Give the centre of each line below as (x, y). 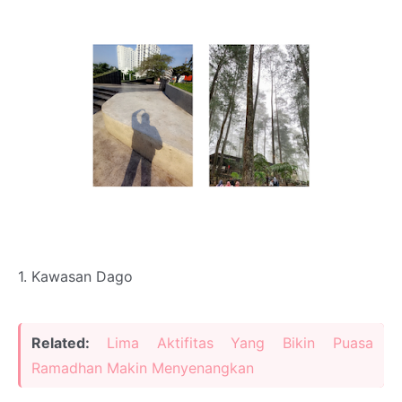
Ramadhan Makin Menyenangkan (143, 368)
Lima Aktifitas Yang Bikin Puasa (240, 343)
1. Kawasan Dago (75, 277)
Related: (69, 343)
